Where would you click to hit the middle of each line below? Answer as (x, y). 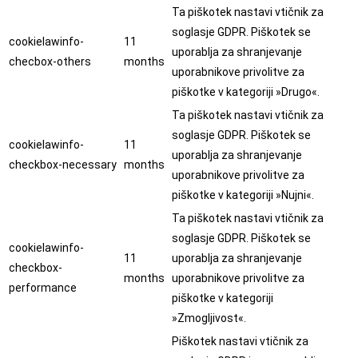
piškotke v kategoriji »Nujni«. (243, 195)
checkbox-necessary (63, 165)
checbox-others (50, 62)
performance (43, 288)
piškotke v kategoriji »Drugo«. (246, 92)
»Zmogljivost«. (209, 318)
